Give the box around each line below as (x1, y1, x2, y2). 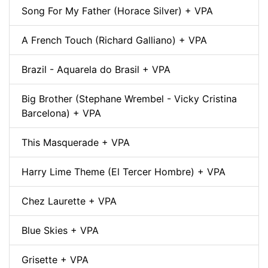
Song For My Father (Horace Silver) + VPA (22, 4, 213, 17)
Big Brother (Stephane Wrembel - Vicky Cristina (22, 92, 237, 105)
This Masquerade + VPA (22, 136, 130, 148)
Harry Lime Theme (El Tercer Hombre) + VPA (22, 165, 226, 178)
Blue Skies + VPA (22, 224, 99, 236)
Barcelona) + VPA (22, 106, 101, 119)
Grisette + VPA (22, 253, 89, 266)
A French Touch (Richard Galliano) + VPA (22, 33, 207, 46)
